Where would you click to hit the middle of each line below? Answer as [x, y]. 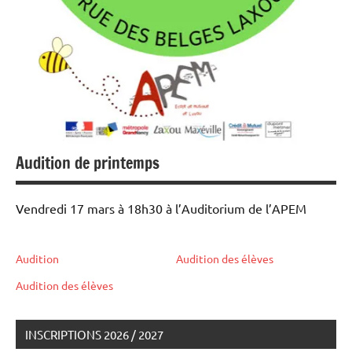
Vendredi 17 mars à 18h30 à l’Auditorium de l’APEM [161, 209]
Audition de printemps [88, 163]
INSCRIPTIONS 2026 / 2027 [94, 335]
